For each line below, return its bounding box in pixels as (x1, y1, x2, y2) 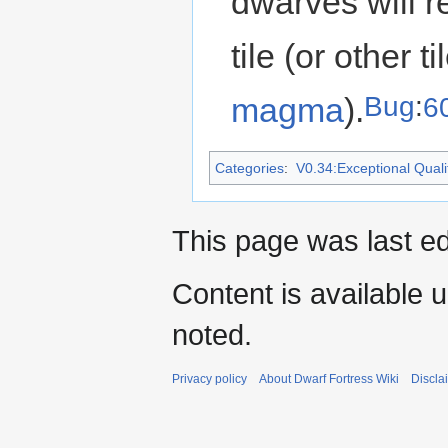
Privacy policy (172, 372, 247, 387)
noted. (172, 318, 252, 352)
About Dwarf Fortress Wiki (259, 372, 399, 387)
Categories (215, 160, 284, 177)
